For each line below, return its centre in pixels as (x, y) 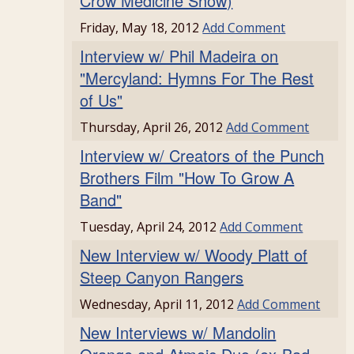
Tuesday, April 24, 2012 (150, 227)
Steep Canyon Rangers (162, 277)
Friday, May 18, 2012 (141, 28)
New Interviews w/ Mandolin (178, 332)
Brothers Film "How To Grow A (187, 177)
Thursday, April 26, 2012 (153, 127)
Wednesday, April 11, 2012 (159, 304)
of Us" (102, 100)
